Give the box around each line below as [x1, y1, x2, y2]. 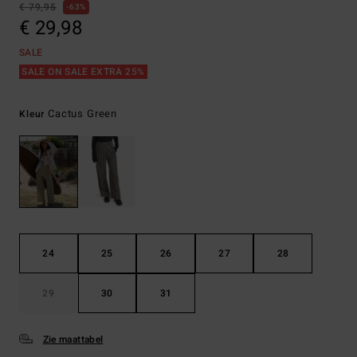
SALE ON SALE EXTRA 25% [19, 65, 147, 79]
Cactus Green [48, 106, 118, 121]
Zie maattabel [42, 332, 104, 347]
